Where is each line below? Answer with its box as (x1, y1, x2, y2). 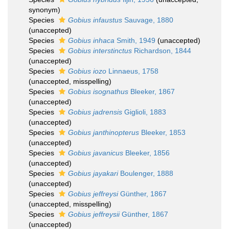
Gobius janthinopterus (68, 128, 139, 136)
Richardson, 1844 (132, 47, 191, 55)
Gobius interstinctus (68, 47, 132, 55)
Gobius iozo (68, 67, 106, 75)
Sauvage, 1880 (122, 16, 173, 24)
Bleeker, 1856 (123, 149, 170, 157)
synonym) (29, 6, 60, 14)
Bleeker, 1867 (128, 87, 175, 96)
